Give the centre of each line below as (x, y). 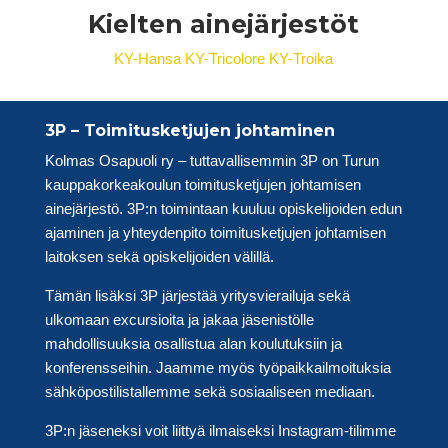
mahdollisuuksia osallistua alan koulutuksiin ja (193, 343)
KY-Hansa (148, 58)
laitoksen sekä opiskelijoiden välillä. (159, 256)
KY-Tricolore (225, 58)
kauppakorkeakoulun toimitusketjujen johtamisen (202, 184)
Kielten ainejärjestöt (224, 23)
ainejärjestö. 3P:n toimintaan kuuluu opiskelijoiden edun (223, 208)
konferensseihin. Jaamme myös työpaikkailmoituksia (217, 367)
